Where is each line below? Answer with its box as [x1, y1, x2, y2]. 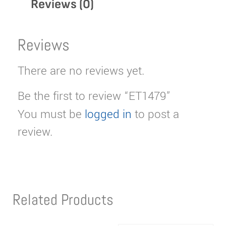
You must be [18, 106, 85, 123]
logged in [85, 106, 132, 123]
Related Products [13, 190, 114, 209]
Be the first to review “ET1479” [18, 88, 171, 104]
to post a [132, 106, 179, 123]
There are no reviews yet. [18, 63, 144, 80]
